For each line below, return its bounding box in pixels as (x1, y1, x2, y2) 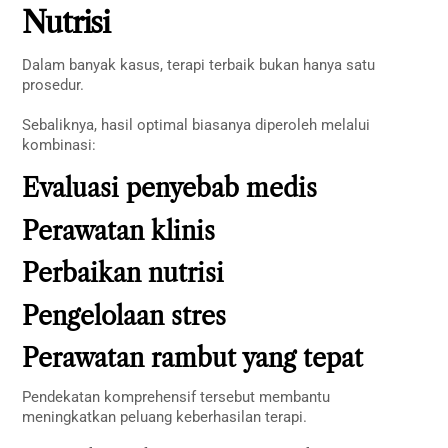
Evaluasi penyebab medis (22, 173, 318, 205)
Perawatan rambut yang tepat (22, 343, 364, 375)
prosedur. (22, 76, 85, 95)
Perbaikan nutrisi (22, 258, 225, 290)
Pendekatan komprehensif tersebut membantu (22, 387, 331, 406)
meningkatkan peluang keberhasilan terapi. (22, 407, 308, 426)
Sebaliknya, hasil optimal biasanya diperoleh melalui (22, 115, 371, 134)
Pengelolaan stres (22, 300, 227, 332)
